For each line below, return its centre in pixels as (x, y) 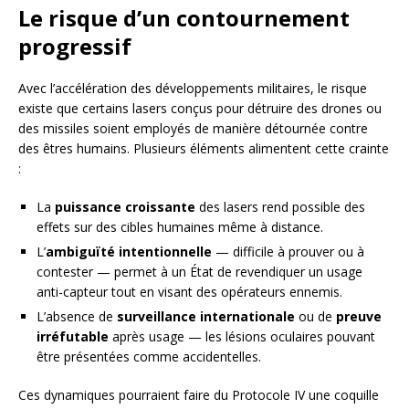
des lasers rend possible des (280, 206)
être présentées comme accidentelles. (149, 356)
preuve (359, 316)
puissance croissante (125, 206)
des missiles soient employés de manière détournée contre (193, 128)
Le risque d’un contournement (184, 17)
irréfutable (73, 336)
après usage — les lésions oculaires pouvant (242, 336)
